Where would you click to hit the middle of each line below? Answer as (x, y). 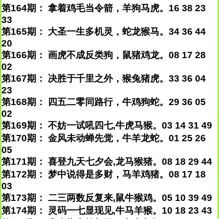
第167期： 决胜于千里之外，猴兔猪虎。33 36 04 (104, 78)
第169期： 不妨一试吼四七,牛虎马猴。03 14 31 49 (107, 125)
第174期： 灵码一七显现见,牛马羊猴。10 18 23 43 (107, 210)
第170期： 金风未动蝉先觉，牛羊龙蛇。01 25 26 (104, 138)
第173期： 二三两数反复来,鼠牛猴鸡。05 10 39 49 (107, 198)
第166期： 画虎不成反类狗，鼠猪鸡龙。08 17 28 (104, 55)
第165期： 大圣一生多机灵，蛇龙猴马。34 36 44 (104, 32)
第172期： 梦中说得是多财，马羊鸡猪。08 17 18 (104, 174)
